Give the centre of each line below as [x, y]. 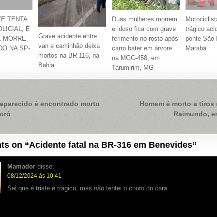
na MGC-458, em [136, 58]
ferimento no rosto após [145, 39]
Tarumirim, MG [133, 68]
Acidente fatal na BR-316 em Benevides [110, 145]
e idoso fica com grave [144, 29]
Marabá [196, 48]
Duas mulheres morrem [145, 19]
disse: [46, 166]
